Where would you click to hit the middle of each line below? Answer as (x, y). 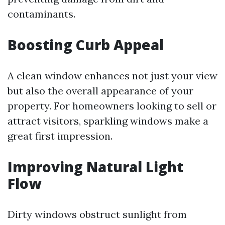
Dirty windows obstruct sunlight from (97, 214)
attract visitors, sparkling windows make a (108, 121)
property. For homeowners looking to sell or (112, 106)
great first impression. (60, 136)
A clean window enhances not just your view (113, 76)
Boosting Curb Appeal (86, 45)
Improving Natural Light (95, 167)
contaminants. (41, 14)
